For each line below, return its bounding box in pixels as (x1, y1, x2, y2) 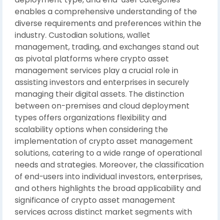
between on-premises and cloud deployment (15, 101, 190, 111)
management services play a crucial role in (15, 65, 178, 76)
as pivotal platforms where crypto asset (15, 54, 169, 64)
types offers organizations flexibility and (15, 112, 166, 123)
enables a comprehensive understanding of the (15, 6, 197, 17)
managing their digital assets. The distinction (15, 89, 184, 99)
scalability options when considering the (15, 124, 168, 135)
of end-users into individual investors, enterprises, (15, 171, 202, 182)
